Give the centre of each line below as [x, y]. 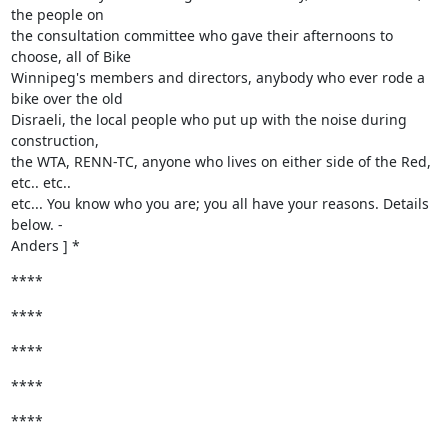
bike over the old [66, 98]
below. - [36, 224]
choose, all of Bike [70, 56]
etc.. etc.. [40, 182]
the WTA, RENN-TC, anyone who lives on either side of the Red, [220, 161]
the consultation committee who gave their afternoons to [201, 35]
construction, [54, 140]
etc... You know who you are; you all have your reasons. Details [219, 203]
